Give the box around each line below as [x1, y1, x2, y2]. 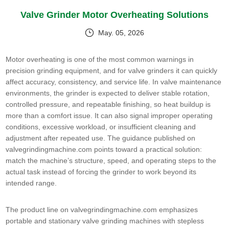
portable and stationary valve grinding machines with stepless [6, 217, 204, 225]
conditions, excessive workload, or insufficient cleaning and [6, 123, 196, 131]
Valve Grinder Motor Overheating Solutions [20, 10, 209, 20]
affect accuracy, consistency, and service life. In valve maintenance [6, 78, 222, 86]
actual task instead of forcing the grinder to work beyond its [6, 168, 197, 176]
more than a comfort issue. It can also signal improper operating [6, 111, 213, 120]
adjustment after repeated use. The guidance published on [6, 134, 196, 143]
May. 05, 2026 [98, 29, 144, 37]
